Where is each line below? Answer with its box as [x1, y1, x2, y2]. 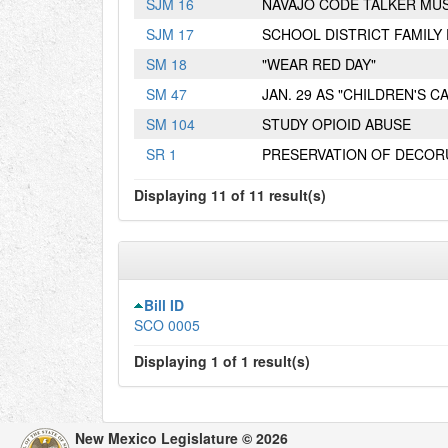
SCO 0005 [134, 315, 200, 335]
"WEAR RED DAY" [262, 54, 376, 74]
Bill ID [144, 295, 184, 315]
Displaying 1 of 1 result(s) [134, 351, 310, 371]
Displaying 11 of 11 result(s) [134, 185, 326, 205]
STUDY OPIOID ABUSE [262, 114, 411, 134]
